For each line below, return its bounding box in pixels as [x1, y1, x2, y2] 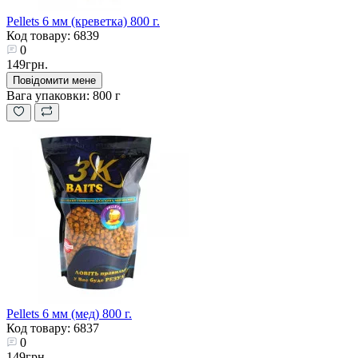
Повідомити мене [13, 74, 96, 86]
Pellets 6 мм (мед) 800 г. [6, 306, 132, 320]
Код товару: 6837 [6, 320, 99, 335]
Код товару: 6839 [6, 28, 99, 42]
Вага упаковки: [6, 88, 89, 102]
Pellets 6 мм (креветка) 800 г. [6, 14, 160, 28]
